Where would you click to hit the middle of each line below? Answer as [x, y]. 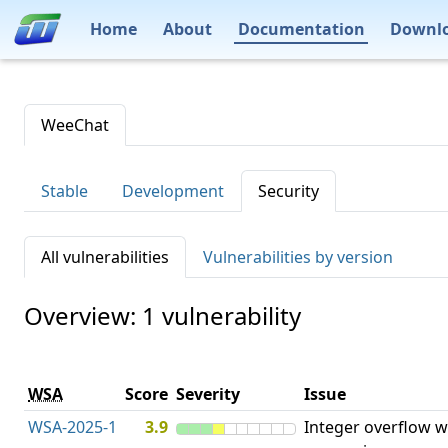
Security [288, 191]
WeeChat [75, 125]
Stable [64, 191]
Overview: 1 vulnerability [162, 315]
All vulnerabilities [105, 257]
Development [173, 191]
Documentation [301, 28]
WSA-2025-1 [72, 427]
